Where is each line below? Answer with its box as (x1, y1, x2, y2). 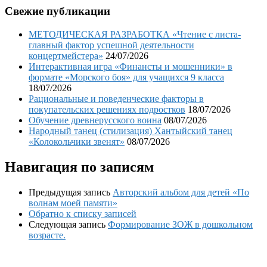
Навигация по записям (5, 159, 154, 175)
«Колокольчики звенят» (29, 136, 125, 147)
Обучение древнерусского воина (29, 114, 162, 125)
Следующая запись (29, 219, 105, 229)
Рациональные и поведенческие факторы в (29, 93, 204, 104)
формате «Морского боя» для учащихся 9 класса (29, 72, 224, 82)
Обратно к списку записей (29, 208, 136, 219)
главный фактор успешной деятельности (29, 39, 194, 50)
